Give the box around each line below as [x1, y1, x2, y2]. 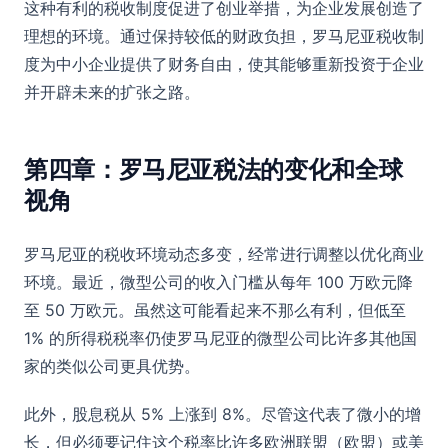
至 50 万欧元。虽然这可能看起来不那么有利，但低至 [24, 299, 406, 320]
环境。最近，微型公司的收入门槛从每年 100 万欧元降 [24, 271, 413, 292]
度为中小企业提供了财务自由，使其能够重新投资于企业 [24, 53, 424, 74]
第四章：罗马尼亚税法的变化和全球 [24, 154, 403, 184]
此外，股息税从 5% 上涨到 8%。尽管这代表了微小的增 [24, 403, 421, 424]
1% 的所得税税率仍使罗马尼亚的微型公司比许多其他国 [24, 327, 417, 348]
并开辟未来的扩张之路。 [24, 81, 200, 102]
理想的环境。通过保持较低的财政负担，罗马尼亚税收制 [24, 25, 424, 46]
